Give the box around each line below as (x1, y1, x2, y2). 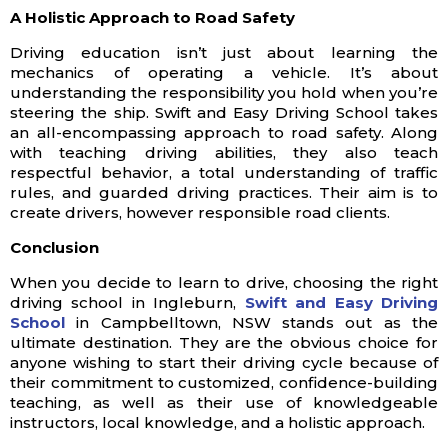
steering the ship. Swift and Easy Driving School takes (10, 102, 438, 122)
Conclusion (10, 237, 107, 257)
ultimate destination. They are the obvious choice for (10, 332, 438, 352)
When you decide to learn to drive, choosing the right (10, 272, 438, 292)
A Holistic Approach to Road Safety (10, 7, 295, 27)
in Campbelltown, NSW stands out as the (65, 312, 438, 332)
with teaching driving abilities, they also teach (10, 142, 438, 162)
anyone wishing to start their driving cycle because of (10, 352, 438, 372)
